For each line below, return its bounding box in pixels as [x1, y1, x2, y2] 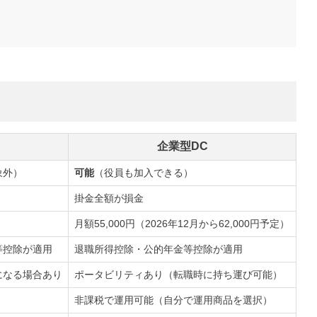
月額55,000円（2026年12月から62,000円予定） [74, 218, 289, 230]
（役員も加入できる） [94, 167, 193, 179]
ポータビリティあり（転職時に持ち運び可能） [74, 269, 282, 281]
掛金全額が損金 [74, 192, 144, 204]
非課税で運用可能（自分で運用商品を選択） [74, 294, 272, 306]
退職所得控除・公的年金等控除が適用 [74, 243, 243, 255]
